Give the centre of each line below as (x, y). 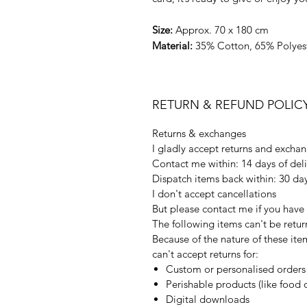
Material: (172, 46)
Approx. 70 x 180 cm (221, 30)
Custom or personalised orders (236, 269)
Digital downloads (208, 299)
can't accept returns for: (205, 254)
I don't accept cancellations (214, 194)
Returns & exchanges (199, 133)
